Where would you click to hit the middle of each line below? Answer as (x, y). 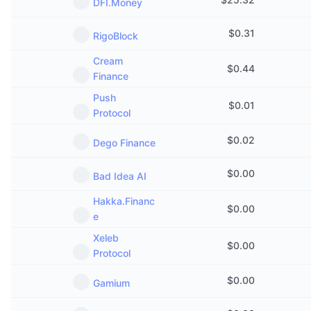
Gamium (111, 283)
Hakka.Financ (124, 201)
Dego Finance (124, 143)
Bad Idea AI (120, 176)
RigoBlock (116, 36)
